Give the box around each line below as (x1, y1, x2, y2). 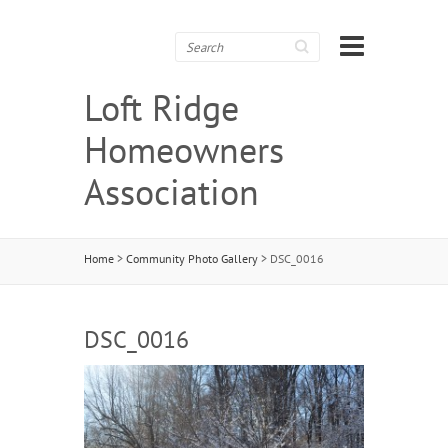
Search (175, 30, 227, 54)
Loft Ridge (84, 84, 239, 131)
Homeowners (84, 126, 284, 173)
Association (84, 168, 259, 215)
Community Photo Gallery (126, 251, 258, 266)
